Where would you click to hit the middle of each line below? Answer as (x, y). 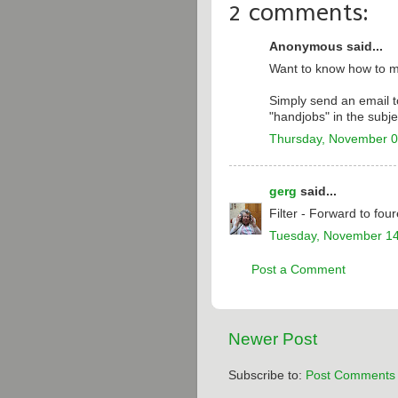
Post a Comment (298, 269)
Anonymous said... (326, 47)
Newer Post (273, 339)
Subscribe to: (267, 375)
